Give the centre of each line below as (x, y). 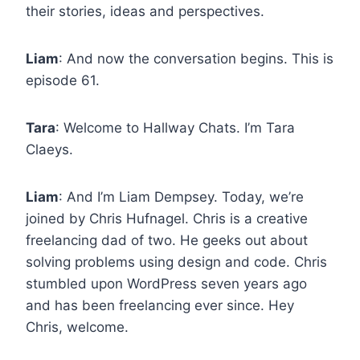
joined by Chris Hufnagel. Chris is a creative (167, 218)
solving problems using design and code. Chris (176, 262)
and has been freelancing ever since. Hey (160, 305)
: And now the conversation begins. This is (196, 58)
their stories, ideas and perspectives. (145, 11)
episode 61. (63, 80)
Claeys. (49, 149)
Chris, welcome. (77, 327)
